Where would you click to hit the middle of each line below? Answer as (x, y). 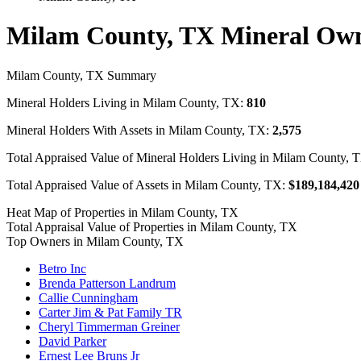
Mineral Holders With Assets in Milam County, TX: (139, 130)
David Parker (73, 341)
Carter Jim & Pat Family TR (110, 312)
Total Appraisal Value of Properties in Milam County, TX (152, 226)
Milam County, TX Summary (81, 75)
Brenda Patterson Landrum (107, 283)
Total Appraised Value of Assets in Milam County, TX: (147, 185)
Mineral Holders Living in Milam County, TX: (127, 102)
